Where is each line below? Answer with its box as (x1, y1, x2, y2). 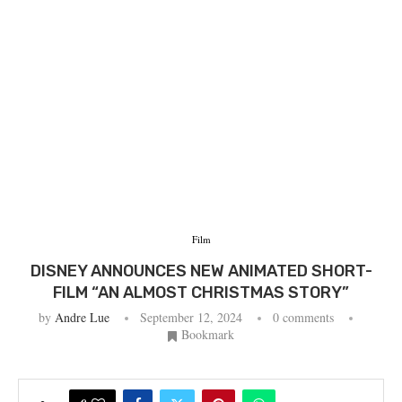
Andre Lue (54, 309, 109, 327)
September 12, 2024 (139, 309, 242, 327)
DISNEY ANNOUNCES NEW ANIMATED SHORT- (30, 261, 372, 282)
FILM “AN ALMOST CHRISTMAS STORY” (53, 283, 349, 303)
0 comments (272, 309, 334, 327)
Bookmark (181, 326, 234, 344)
